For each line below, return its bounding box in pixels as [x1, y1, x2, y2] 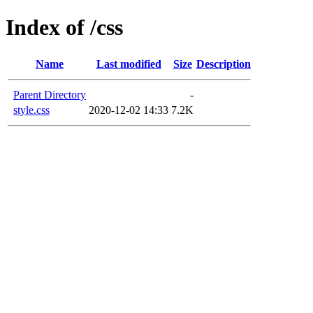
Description [196, 57, 251, 70]
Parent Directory [13, 88, 86, 101]
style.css [13, 103, 50, 116]
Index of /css [6, 15, 123, 41]
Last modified [96, 57, 161, 70]
